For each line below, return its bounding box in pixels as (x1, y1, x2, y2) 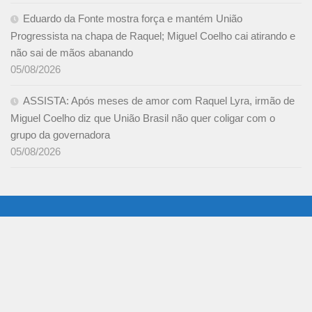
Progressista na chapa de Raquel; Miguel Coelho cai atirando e (10, 30, 295, 42)
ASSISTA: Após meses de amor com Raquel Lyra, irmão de (23, 95, 295, 107)
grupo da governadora (10, 129, 110, 141)
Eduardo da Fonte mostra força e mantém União (23, 13, 242, 25)
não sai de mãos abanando (10, 47, 133, 59)
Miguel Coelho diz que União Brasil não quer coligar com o (10, 112, 275, 125)
